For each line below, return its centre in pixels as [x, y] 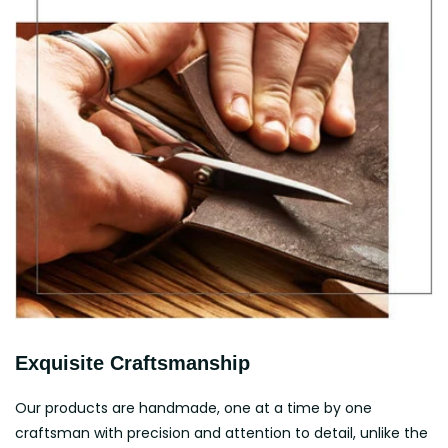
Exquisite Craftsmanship [132, 363]
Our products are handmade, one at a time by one [193, 408]
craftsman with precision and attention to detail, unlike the [221, 433]
